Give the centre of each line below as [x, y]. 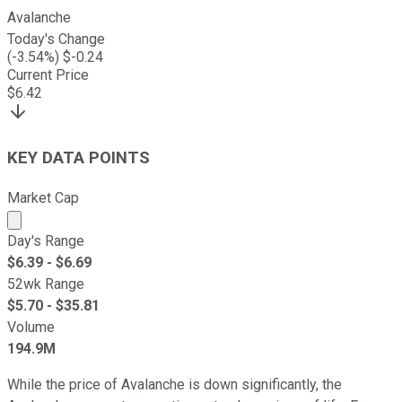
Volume [31, 327]
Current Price [48, 75]
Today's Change [56, 39]
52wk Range [46, 284]
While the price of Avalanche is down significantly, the [175, 384]
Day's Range [46, 240]
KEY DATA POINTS [79, 158]
